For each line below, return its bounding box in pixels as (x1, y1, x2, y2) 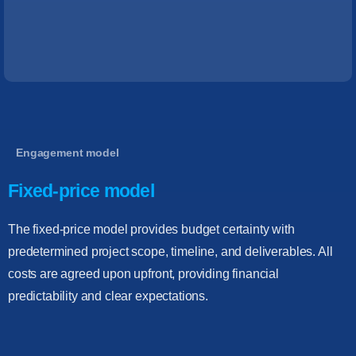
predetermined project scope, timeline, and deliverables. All (8, 245, 333, 259)
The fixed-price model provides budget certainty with (8, 222, 295, 237)
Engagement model (16, 146, 119, 160)
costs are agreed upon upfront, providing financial (8, 267, 279, 281)
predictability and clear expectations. (8, 289, 208, 304)
